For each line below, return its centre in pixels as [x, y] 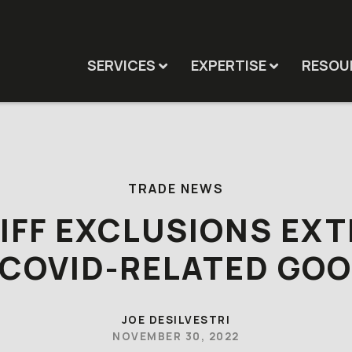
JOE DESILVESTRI [176, 320]
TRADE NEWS [176, 189]
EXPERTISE [228, 65]
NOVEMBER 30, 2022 [176, 336]
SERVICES [121, 65]
